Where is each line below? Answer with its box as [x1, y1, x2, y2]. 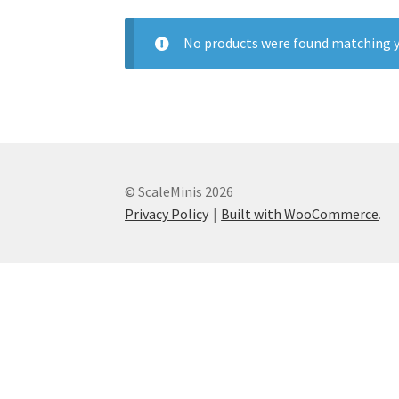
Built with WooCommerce [221, 205, 379, 224]
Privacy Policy [125, 205, 209, 224]
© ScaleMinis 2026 [125, 183, 234, 201]
